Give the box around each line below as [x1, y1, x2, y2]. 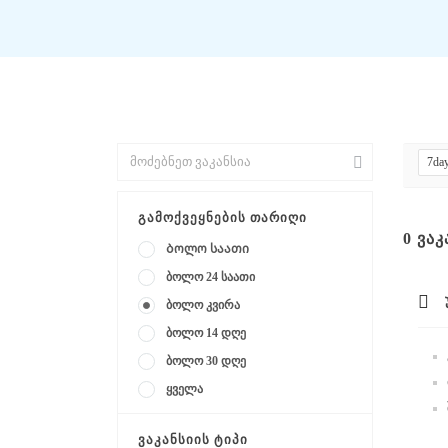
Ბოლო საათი [166, 242, 249, 256]
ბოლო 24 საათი [166, 270, 255, 284]
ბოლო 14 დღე [166, 326, 246, 340]
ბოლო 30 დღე [166, 354, 246, 368]
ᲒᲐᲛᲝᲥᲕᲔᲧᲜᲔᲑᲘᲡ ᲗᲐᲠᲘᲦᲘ [138, 210, 307, 225]
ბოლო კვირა [166, 298, 240, 312]
